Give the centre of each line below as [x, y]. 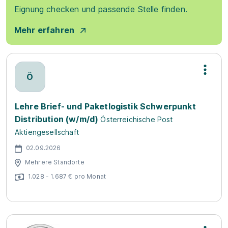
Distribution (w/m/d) [57, 119]
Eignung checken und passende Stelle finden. [101, 9]
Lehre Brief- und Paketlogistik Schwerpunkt [105, 106]
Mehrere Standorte [55, 162]
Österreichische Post [137, 119]
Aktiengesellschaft [47, 132]
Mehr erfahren [45, 30]
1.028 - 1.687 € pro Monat [67, 176]
